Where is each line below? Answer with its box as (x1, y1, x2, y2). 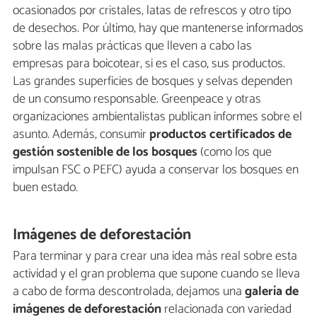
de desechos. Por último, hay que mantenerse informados (13, 17, 304, 39)
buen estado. (13, 176, 78, 198)
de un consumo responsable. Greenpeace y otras (13, 88, 261, 110)
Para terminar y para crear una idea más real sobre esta (13, 246, 297, 267)
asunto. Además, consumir (13, 123, 149, 145)
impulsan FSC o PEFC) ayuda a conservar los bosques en (13, 158, 299, 180)
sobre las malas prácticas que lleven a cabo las (13, 35, 252, 57)
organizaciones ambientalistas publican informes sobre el (13, 105, 302, 127)
